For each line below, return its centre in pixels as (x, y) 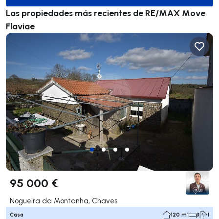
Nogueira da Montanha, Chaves (64, 200)
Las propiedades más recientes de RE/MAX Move (106, 13)
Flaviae (20, 26)
